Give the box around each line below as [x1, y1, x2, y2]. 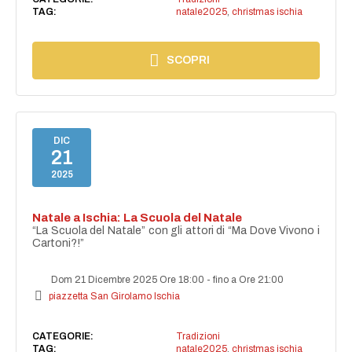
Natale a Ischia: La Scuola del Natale [32, 211, 243, 224]
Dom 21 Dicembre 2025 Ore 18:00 [49, 273, 207, 285]
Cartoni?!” [32, 236, 85, 249]
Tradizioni [175, 330, 220, 342]
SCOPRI [167, 53, 211, 66]
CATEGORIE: [32, 330, 94, 342]
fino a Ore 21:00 [213, 273, 284, 285]
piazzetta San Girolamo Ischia [49, 290, 181, 302]
